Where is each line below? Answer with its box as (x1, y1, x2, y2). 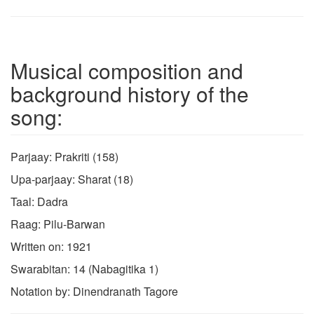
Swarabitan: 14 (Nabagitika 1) (11, 260, 158, 277)
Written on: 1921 (11, 238, 92, 254)
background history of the (11, 78, 249, 109)
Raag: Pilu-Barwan (11, 215, 105, 232)
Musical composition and (11, 55, 243, 86)
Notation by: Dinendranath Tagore (11, 282, 178, 299)
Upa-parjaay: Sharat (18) (11, 170, 133, 187)
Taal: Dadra (11, 193, 68, 210)
